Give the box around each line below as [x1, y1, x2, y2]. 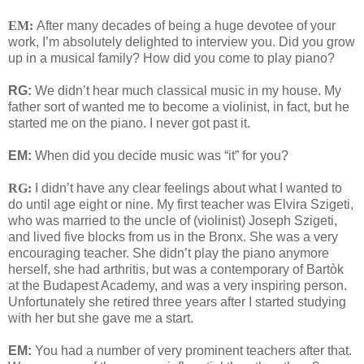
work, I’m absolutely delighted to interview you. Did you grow [8, 35, 355, 50]
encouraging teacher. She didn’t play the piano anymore [8, 246, 329, 261]
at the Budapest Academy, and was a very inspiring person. [8, 279, 347, 293]
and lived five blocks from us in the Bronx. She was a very [8, 230, 338, 245]
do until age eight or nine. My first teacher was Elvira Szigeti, [8, 197, 353, 212]
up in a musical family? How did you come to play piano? [8, 51, 335, 66]
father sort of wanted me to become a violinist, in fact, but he [8, 100, 349, 115]
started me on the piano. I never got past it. [8, 116, 250, 131]
